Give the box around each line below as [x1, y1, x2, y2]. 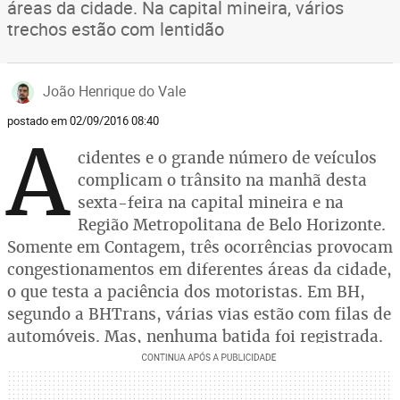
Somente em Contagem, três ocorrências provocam [7, 237, 393, 257]
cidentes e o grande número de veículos [78, 147, 377, 168]
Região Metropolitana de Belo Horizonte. [78, 214, 386, 235]
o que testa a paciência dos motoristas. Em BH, [7, 281, 365, 302]
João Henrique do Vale [43, 81, 186, 101]
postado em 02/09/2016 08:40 [7, 112, 159, 129]
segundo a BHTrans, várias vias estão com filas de [7, 304, 391, 324]
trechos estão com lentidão [7, 17, 224, 41]
